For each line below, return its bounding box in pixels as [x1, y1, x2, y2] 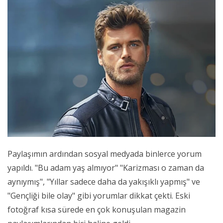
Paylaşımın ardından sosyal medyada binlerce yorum [7, 148, 202, 159]
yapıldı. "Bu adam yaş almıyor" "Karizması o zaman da [7, 162, 204, 173]
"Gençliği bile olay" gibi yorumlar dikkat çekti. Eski [7, 190, 190, 201]
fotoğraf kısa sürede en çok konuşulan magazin [7, 204, 186, 215]
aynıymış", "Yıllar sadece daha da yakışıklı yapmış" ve [7, 176, 200, 187]
